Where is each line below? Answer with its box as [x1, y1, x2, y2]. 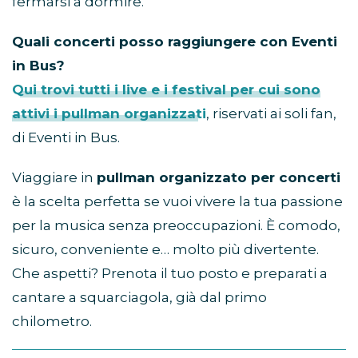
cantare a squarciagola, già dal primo [12, 288, 267, 305]
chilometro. [12, 312, 92, 329]
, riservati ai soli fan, [206, 105, 336, 121]
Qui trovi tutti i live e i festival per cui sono [12, 81, 320, 97]
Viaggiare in [12, 169, 97, 185]
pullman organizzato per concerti [97, 169, 340, 185]
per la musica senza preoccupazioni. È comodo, [12, 217, 340, 233]
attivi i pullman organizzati [12, 105, 206, 121]
